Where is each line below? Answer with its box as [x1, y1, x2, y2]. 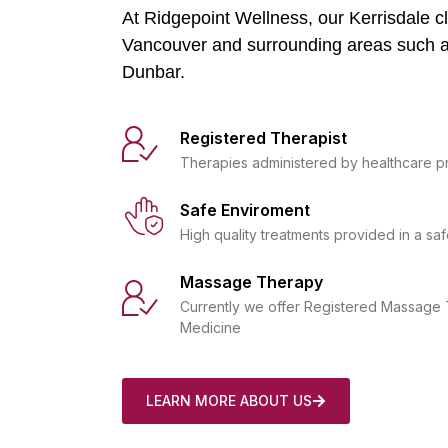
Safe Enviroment [179, 199, 310, 220]
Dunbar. [122, 62, 185, 83]
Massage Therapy [179, 271, 323, 292]
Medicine [179, 318, 241, 336]
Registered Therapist [179, 127, 347, 148]
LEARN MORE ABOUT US [146, 391, 312, 409]
